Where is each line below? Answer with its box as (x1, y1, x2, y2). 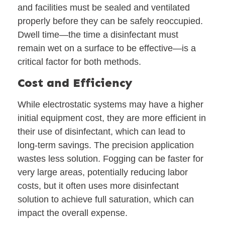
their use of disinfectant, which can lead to (18, 127, 185, 137)
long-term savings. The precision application (18, 140, 194, 151)
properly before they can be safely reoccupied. (18, 16, 203, 26)
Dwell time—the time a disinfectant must (18, 29, 178, 40)
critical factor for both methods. (18, 56, 141, 67)
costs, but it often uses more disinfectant (18, 181, 179, 191)
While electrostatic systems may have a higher (18, 99, 203, 110)
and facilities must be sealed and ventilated (18, 2, 190, 13)
